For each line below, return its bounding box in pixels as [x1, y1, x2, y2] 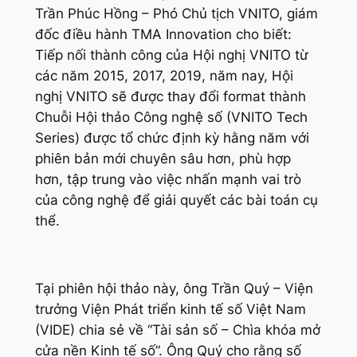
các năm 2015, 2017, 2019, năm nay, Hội [34, 67, 293, 84]
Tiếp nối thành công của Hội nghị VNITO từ [34, 46, 308, 63]
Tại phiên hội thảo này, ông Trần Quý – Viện [34, 280, 313, 297]
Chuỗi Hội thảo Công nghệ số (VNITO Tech [34, 108, 308, 125]
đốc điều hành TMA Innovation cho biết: [34, 25, 292, 42]
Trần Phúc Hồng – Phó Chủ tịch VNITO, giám [34, 5, 318, 22]
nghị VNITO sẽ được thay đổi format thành [34, 88, 306, 104]
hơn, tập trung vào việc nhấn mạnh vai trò [34, 171, 301, 187]
